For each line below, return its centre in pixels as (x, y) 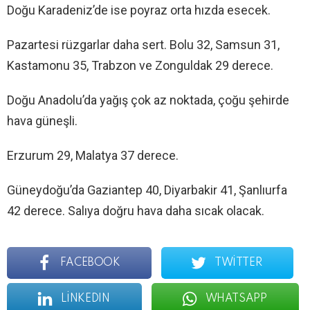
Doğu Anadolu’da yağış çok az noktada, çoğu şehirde (148, 100)
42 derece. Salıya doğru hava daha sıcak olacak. (136, 211)
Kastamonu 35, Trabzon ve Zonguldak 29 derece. (140, 66)
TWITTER (238, 263)
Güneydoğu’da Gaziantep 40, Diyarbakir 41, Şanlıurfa (147, 190)
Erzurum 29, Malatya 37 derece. (93, 156)
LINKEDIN (85, 299)
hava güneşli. (42, 121)
